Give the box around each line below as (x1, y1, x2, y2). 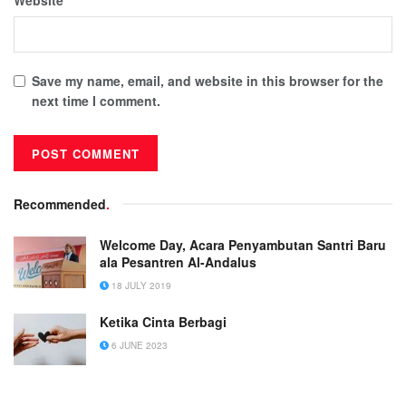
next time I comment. (32, 91, 160, 110)
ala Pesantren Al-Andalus (100, 252, 256, 271)
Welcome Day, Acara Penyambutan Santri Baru (100, 235, 386, 254)
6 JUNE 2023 (109, 338, 168, 352)
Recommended (14, 194, 106, 213)
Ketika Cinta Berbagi (100, 312, 227, 331)
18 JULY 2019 (109, 278, 171, 292)
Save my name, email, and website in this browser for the (32, 71, 383, 90)
